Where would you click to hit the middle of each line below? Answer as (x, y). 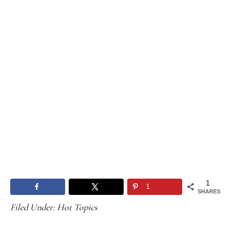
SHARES (209, 191)
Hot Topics (77, 207)
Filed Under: (34, 207)
